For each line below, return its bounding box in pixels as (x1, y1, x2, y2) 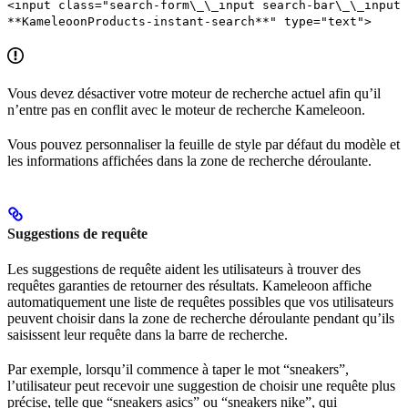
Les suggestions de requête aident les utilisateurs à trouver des (7, 260, 361, 277)
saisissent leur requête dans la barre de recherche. (7, 326, 288, 342)
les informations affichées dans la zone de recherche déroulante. (7, 153, 372, 169)
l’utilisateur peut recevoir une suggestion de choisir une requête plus (7, 377, 395, 393)
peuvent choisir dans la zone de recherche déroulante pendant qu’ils (7, 310, 394, 326)
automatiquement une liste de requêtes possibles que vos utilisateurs (7, 293, 393, 310)
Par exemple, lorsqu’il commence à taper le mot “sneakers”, (7, 361, 349, 377)
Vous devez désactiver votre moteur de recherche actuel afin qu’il (7, 86, 381, 102)
